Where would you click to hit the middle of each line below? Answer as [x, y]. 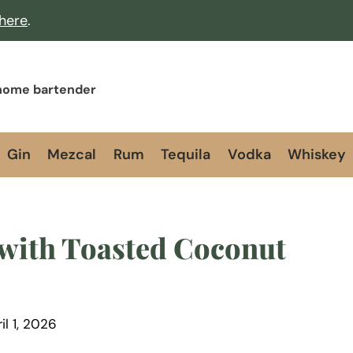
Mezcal [72, 155]
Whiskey [317, 155]
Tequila [186, 155]
